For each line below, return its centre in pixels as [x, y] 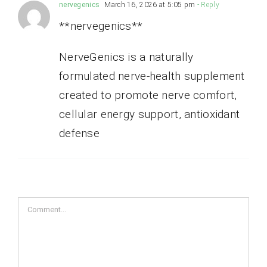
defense [79, 133]
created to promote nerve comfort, [148, 95]
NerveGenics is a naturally [126, 57]
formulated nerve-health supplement [152, 76]
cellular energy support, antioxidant [149, 114]
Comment [42, 206]
